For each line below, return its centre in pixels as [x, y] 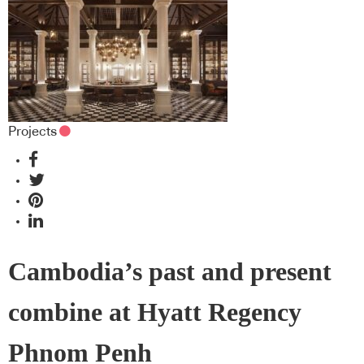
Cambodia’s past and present [170, 271]
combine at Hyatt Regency [155, 312]
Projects [32, 131]
